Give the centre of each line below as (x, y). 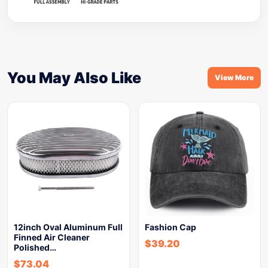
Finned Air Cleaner (52, 237)
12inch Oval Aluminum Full (68, 227)
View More (234, 77)
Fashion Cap (170, 227)
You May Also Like (74, 78)
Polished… (35, 247)
